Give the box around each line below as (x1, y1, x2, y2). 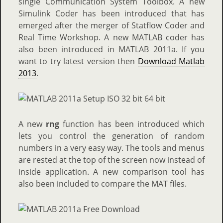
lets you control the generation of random (18, 130, 205, 141)
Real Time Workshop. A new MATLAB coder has (18, 32, 205, 43)
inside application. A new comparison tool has (18, 166, 205, 177)
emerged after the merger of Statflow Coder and (18, 20, 205, 31)
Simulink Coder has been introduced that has (18, 8, 205, 19)
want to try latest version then (18, 56, 138, 67)
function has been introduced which (59, 118, 205, 129)
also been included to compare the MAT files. (18, 178, 187, 189)
